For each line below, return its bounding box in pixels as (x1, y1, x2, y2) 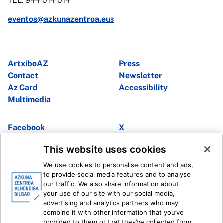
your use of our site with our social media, (43, 189, 175, 197)
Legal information (8, 171, 74, 181)
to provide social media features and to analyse (43, 170, 191, 178)
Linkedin (8, 147, 39, 156)
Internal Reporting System (82, 171, 182, 181)
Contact (8, 71, 38, 80)
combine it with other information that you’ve (43, 208, 184, 216)
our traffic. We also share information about (43, 180, 179, 188)
